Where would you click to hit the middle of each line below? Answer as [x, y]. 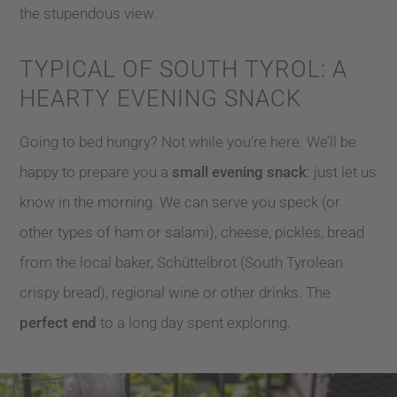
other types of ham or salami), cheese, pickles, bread [192, 232]
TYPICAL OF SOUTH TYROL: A [184, 70]
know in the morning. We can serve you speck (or [180, 202]
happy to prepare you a [96, 171]
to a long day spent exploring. [194, 322]
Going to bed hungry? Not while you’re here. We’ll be [188, 141]
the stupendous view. [89, 14]
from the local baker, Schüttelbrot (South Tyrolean [182, 262]
